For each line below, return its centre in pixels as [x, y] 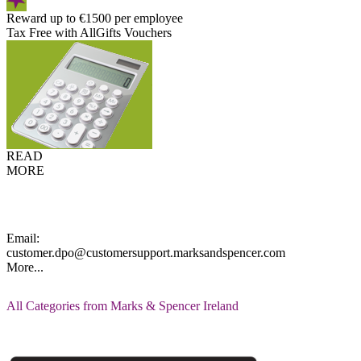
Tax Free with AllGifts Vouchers [89, 33]
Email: [23, 238]
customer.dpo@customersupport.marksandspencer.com [146, 253]
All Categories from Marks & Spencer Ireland [122, 306]
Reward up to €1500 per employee [95, 18]
